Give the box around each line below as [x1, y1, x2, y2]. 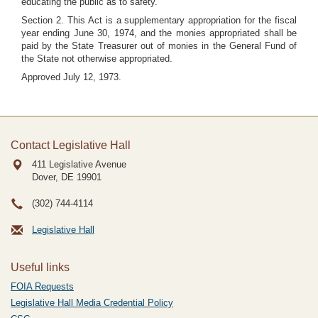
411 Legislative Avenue [32, 159, 126, 170]
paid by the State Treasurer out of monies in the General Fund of [21, 40, 297, 51]
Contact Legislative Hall [11, 139, 131, 151]
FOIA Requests [11, 281, 74, 292]
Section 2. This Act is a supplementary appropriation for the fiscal [21, 15, 297, 26]
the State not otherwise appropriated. [21, 53, 172, 64]
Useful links [11, 261, 70, 273]
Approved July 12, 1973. [21, 72, 121, 82]
